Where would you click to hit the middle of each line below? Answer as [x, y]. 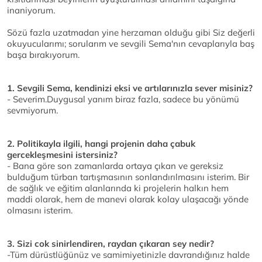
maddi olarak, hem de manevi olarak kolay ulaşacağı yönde [128, 199]
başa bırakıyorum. [43, 55]
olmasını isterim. [40, 211]
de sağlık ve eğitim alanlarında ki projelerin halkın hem [118, 188]
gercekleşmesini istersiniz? [62, 155]
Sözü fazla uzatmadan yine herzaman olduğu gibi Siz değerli [131, 33]
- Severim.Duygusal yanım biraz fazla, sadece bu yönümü [123, 99]
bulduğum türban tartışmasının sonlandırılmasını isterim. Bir [128, 177]
